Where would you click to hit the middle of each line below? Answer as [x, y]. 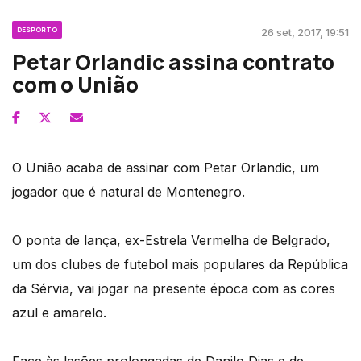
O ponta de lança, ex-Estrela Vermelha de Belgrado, [171, 241]
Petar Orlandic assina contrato [173, 62]
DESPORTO [37, 30]
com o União [75, 85]
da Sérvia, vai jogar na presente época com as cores [174, 289]
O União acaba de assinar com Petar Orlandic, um [166, 168]
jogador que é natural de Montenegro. [129, 192]
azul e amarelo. [59, 313]
